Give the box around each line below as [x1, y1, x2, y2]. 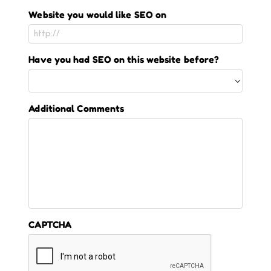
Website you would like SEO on [28, 9, 167, 21]
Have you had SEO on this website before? [28, 54, 220, 66]
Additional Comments [28, 103, 125, 115]
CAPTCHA [28, 219, 72, 231]
